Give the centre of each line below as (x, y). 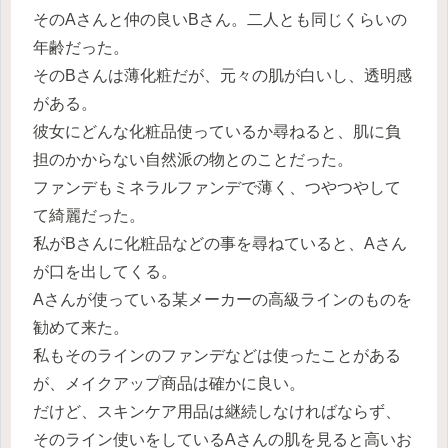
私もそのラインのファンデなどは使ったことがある (217, 356)
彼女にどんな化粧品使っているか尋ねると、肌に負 (217, 132)
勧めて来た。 (81, 328)
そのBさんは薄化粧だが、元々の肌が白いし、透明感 (222, 76)
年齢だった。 (81, 48)
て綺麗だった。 (89, 216)
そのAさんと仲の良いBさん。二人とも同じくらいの (220, 20)
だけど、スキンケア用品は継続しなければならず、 (217, 412)
